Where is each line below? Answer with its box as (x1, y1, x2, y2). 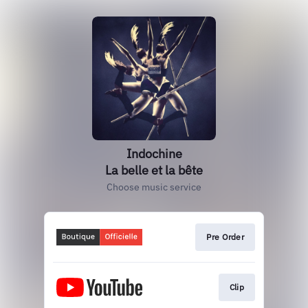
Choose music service (107, 181, 201, 193)
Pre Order (206, 232, 244, 242)
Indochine (126, 146, 182, 162)
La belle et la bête (105, 162, 203, 178)
